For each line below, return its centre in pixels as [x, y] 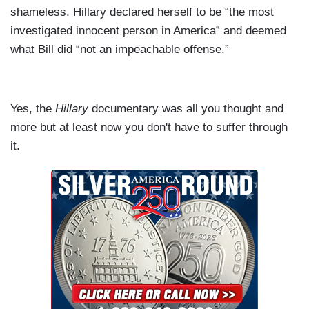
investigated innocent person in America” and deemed [148, 30]
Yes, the [33, 108]
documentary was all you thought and [186, 108]
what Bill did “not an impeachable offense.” [120, 49]
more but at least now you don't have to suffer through [149, 127]
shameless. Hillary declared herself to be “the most [142, 12]
